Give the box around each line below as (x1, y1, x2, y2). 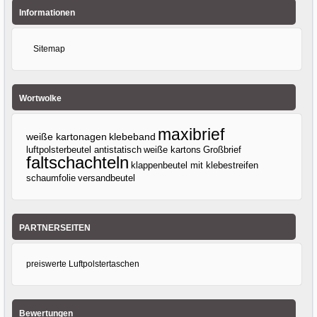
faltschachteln (26, 153, 129, 173)
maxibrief (158, 125, 225, 144)
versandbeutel (78, 173, 136, 184)
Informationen (18, 7, 75, 18)
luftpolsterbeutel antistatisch (26, 144, 142, 156)
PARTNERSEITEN (18, 222, 91, 233)
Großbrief (203, 144, 242, 156)
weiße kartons (144, 144, 202, 156)
